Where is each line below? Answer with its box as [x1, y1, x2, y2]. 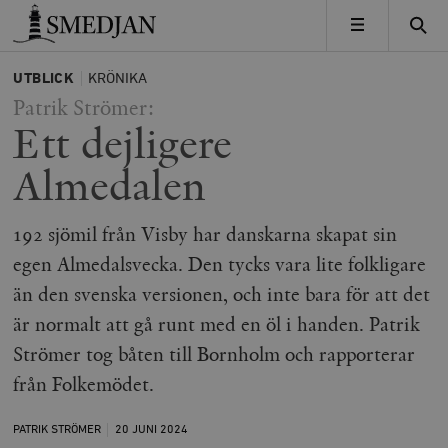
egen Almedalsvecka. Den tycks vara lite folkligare [13, 252, 427, 277]
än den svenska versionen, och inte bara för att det [13, 282, 431, 307]
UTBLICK [13, 71, 75, 86]
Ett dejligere [13, 115, 233, 171]
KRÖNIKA [88, 71, 148, 86]
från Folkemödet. [13, 372, 155, 397]
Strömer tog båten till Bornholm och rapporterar [13, 342, 416, 367]
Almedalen [13, 157, 207, 213]
